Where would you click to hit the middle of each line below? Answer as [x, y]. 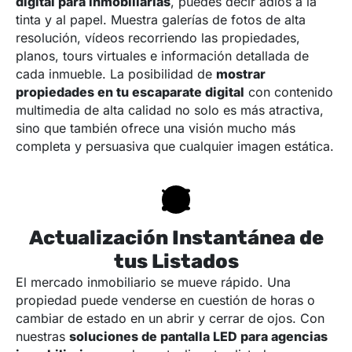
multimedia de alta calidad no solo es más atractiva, [170, 110]
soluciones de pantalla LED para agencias [198, 337]
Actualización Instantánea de [176, 238]
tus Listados [176, 262]
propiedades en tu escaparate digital [130, 92]
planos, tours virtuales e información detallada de [162, 56]
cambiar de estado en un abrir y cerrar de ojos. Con [170, 319]
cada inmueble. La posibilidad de [116, 74]
